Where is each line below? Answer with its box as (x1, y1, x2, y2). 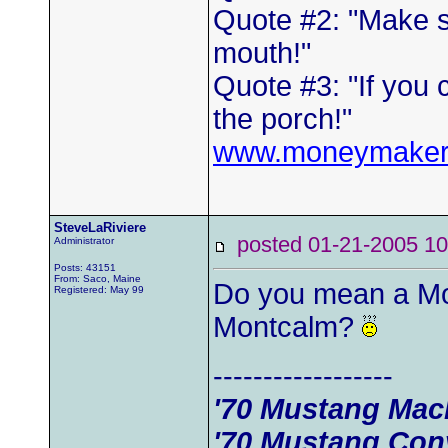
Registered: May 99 (54, 284, 144, 295)
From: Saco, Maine (54, 273, 141, 284)
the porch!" (213, 103, 352, 135)
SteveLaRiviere (54, 220, 146, 235)
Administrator (54, 235, 114, 246)
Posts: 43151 (54, 262, 116, 273)
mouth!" (213, 37, 311, 69)
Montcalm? (213, 311, 362, 343)
